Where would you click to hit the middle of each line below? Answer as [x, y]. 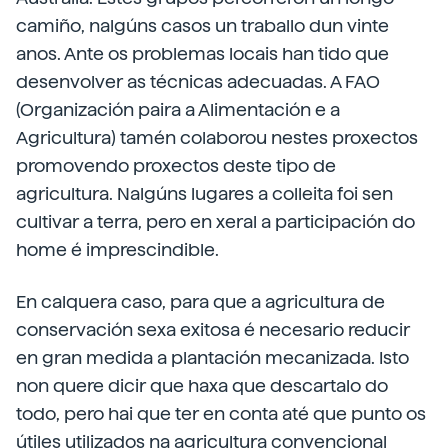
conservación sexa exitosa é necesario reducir [213, 329]
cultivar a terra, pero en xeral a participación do [215, 221]
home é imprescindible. [117, 249]
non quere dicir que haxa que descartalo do [202, 385]
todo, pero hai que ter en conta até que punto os [221, 413]
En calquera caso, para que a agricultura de [200, 301]
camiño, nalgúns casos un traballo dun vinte [202, 25]
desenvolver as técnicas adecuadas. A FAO [198, 81]
